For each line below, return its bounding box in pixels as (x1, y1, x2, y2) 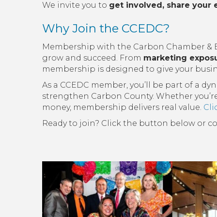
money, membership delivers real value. (42, 103, 203, 112)
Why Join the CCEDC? (42, 21, 170, 36)
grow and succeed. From (42, 53, 143, 63)
